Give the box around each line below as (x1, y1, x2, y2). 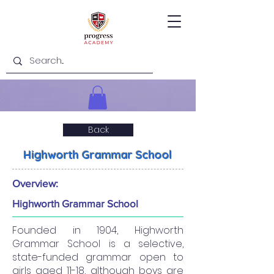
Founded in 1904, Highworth (12, 223, 183, 238)
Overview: (12, 177, 58, 190)
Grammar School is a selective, (12, 237, 183, 251)
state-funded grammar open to (12, 250, 183, 265)
